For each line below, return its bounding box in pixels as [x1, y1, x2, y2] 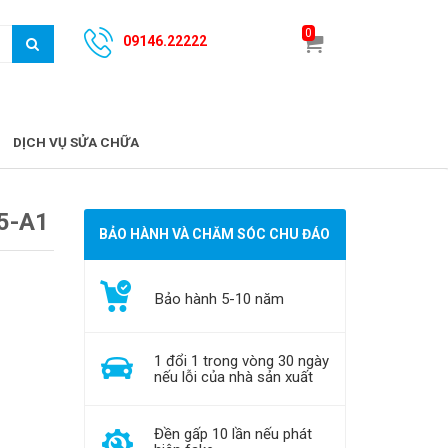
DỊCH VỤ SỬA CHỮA [13, 133, 139, 150]
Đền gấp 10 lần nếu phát [153, 424, 312, 443]
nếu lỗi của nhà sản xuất [153, 367, 313, 386]
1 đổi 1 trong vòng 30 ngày [153, 351, 329, 370]
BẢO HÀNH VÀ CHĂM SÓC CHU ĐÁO [99, 225, 331, 242]
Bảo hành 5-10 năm [154, 289, 284, 308]
